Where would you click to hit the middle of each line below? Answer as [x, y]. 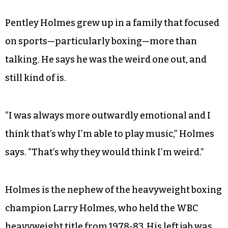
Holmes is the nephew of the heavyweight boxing [113, 190]
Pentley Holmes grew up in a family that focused [112, 23]
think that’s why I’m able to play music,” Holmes [110, 134]
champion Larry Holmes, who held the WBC [102, 208]
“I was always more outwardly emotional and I [108, 115]
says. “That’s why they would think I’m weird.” [105, 152]
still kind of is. [36, 78]
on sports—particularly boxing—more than [101, 41]
